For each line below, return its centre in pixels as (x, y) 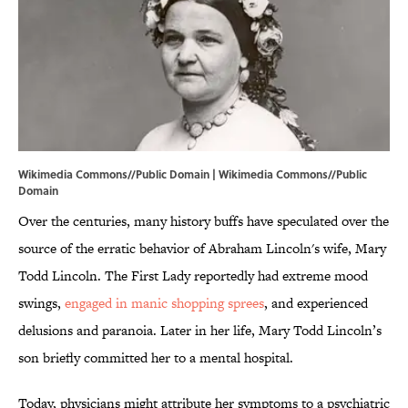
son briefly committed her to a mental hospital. (156, 358)
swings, (41, 303)
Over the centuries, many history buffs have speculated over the (204, 221)
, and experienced (316, 303)
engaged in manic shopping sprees (164, 303)
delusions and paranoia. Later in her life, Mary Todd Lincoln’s (200, 331)
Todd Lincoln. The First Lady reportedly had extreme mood (193, 276)
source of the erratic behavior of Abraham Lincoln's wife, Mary (202, 249)
